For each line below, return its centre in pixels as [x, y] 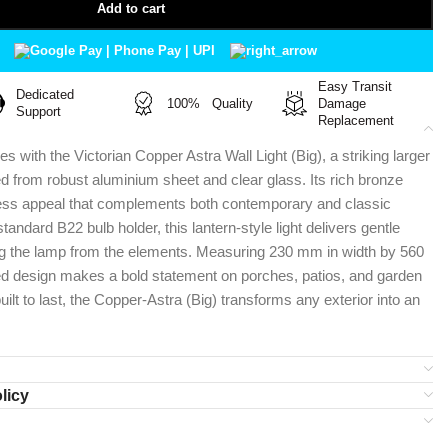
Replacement [356, 120]
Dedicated [44, 94]
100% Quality [210, 103]
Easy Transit [355, 86]
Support [38, 111]
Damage [346, 103]
